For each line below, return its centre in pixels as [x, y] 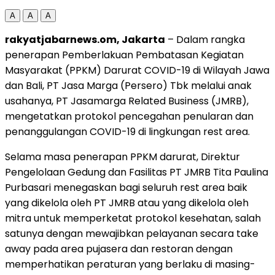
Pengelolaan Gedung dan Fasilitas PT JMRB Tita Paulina [137, 172]
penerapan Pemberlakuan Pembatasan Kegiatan [124, 55]
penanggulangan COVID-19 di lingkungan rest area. [127, 131]
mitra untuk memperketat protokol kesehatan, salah [133, 218]
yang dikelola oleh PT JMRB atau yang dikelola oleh [127, 203]
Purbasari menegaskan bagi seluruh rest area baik [126, 187]
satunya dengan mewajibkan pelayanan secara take [132, 233]
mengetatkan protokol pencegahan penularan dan [129, 116]
